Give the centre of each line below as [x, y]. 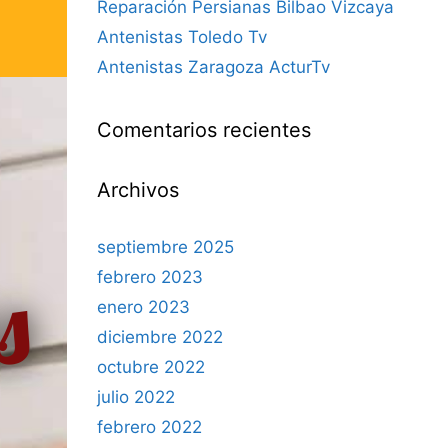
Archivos [138, 190]
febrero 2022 [149, 427]
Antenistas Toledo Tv [182, 37]
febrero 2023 [150, 277]
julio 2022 [136, 397]
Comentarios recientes [204, 130]
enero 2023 [143, 307]
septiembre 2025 [165, 247]
